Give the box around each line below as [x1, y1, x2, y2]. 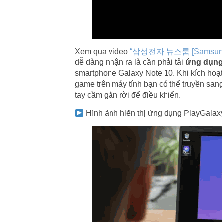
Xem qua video [74, 47, 130, 55]
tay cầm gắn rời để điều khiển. [74, 91, 181, 99]
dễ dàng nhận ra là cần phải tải [74, 58, 185, 66]
